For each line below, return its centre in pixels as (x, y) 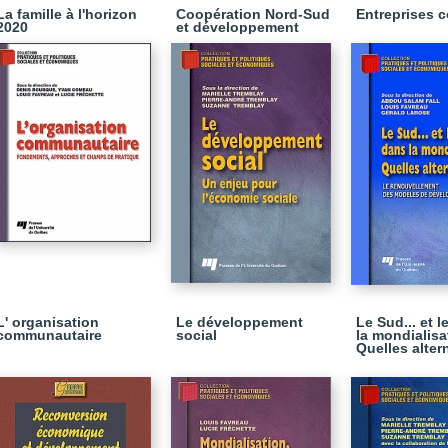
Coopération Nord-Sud (253, 14)
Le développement (239, 322)
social (196, 335)
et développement (237, 27)
